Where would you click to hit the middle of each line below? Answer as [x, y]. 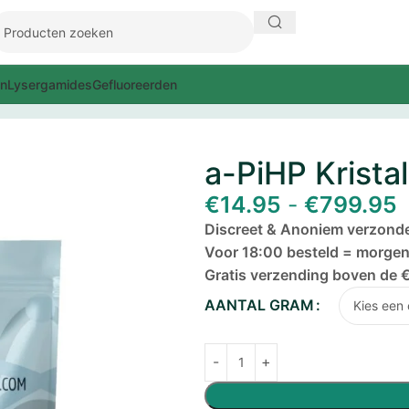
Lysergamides [50, 84]
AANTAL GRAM [259, 304]
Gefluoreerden [135, 84]
